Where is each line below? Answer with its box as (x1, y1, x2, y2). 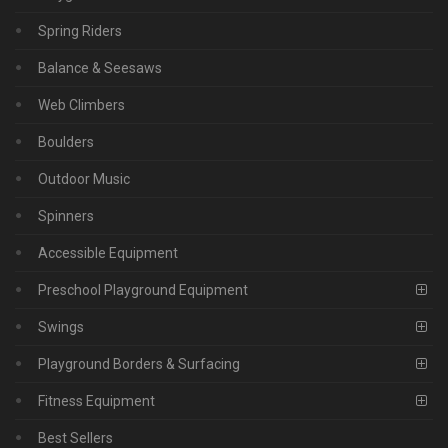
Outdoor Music (38, 170, 130, 187)
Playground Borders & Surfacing (38, 355, 240, 372)
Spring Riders (38, 22, 122, 39)
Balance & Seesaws (38, 59, 162, 76)
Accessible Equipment (38, 244, 178, 261)
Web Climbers (38, 96, 125, 113)
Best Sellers (38, 429, 113, 446)
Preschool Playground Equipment (38, 281, 248, 298)
